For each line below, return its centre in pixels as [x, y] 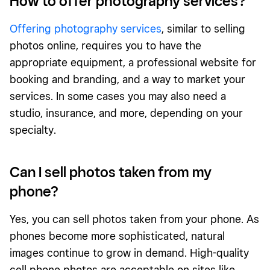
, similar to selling [203, 28]
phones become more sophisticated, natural [117, 236]
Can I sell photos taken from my [111, 172]
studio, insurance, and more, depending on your [126, 113]
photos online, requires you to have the [105, 45]
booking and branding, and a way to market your [127, 79]
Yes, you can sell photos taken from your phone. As [134, 219]
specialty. [33, 130]
